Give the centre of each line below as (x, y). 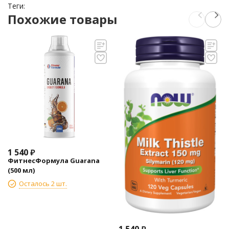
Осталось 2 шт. (43, 183)
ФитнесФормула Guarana (54, 160)
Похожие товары (63, 19)
